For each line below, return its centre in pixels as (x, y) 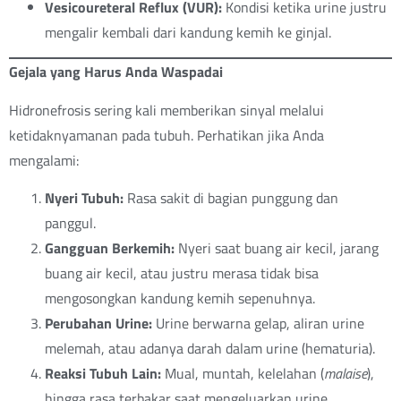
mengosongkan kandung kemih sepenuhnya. (180, 298)
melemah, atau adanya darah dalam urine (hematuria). (210, 348)
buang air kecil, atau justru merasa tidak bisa (182, 273)
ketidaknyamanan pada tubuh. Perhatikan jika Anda (166, 135)
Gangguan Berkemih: (110, 248)
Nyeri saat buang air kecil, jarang (277, 248)
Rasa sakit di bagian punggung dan (231, 198)
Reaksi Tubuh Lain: (103, 373)
